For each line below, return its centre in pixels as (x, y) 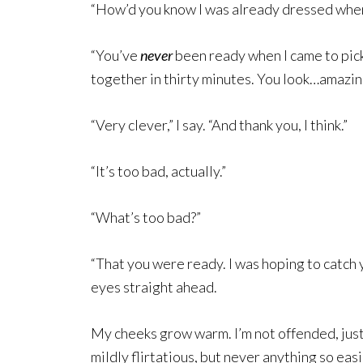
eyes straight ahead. (154, 287)
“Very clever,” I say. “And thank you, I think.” (219, 125)
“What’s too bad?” (146, 218)
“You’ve (115, 56)
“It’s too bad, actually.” (158, 171)
